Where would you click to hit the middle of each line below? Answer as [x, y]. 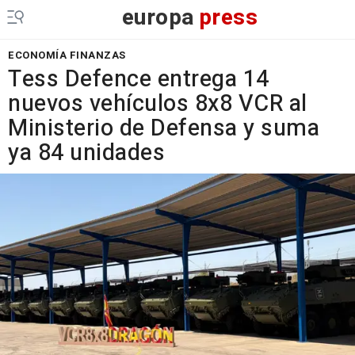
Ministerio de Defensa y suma [164, 128]
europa [158, 18]
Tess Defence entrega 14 [139, 79]
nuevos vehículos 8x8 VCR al [158, 104]
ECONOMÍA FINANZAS [67, 55]
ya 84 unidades [86, 153]
